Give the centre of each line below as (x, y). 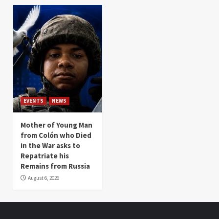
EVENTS (33, 100)
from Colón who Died (56, 135)
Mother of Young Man (56, 125)
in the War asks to (50, 145)
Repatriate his (45, 155)
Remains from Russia (55, 166)
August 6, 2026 (44, 178)
